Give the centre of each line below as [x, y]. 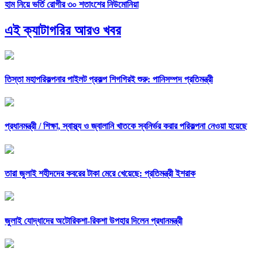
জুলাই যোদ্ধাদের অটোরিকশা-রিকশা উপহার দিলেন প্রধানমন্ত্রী [94, 220]
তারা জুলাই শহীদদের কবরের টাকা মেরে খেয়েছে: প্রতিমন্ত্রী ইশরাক [100, 173]
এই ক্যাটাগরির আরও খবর [63, 30]
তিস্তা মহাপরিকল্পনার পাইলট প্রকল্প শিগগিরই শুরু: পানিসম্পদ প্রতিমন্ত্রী [109, 79]
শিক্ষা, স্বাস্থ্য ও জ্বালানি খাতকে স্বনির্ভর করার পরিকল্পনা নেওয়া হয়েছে [145, 126]
